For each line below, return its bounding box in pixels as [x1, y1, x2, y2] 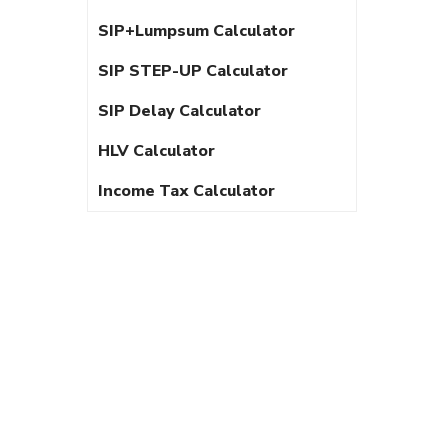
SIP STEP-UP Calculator [98, 60, 288, 82]
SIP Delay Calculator [98, 100, 261, 122]
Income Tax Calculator [98, 180, 275, 202]
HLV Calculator [98, 140, 215, 162]
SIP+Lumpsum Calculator [98, 20, 295, 42]
